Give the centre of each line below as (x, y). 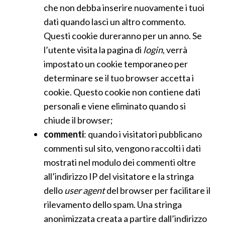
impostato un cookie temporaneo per (116, 64)
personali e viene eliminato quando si (115, 106)
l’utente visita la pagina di (93, 50)
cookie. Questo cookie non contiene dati (122, 92)
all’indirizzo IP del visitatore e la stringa (119, 176)
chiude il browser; (78, 120)
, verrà (175, 50)
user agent (84, 190)
